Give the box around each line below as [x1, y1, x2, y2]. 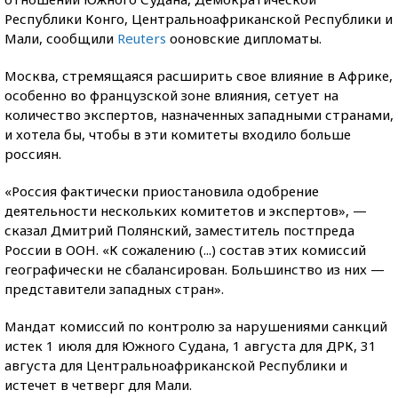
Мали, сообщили [4, 29, 117, 47]
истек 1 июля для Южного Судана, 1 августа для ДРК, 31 [4, 337, 377, 354]
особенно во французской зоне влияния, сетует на [4, 86, 338, 104]
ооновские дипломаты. [170, 29, 322, 47]
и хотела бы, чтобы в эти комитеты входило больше [4, 125, 351, 143]
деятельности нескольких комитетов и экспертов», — [4, 202, 367, 219]
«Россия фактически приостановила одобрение [4, 182, 319, 200]
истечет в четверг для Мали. [4, 376, 192, 394]
